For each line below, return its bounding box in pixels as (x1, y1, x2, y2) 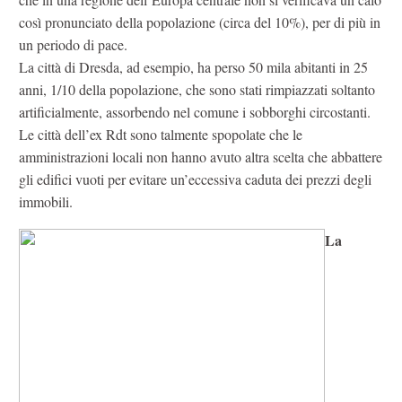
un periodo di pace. (19, 35, 127, 55)
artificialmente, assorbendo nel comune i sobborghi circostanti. (19, 102, 371, 122)
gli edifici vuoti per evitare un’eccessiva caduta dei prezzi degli (19, 170, 371, 189)
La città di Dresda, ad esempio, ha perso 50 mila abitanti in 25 (19, 57, 368, 77)
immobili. (19, 192, 73, 212)
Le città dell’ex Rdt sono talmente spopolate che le (19, 125, 302, 144)
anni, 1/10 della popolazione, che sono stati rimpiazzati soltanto (19, 80, 375, 100)
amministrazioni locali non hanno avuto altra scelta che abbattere (19, 147, 382, 167)
